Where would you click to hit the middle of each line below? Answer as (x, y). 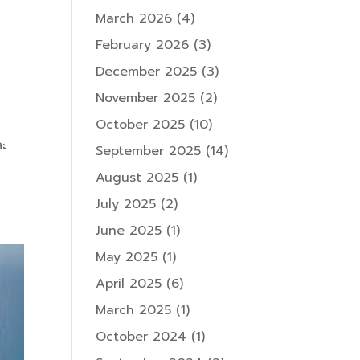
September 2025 (149, 151)
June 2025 (129, 231)
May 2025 (127, 258)
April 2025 (129, 284)
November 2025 (146, 98)
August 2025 (137, 178)
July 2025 (126, 205)
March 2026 (134, 19)
